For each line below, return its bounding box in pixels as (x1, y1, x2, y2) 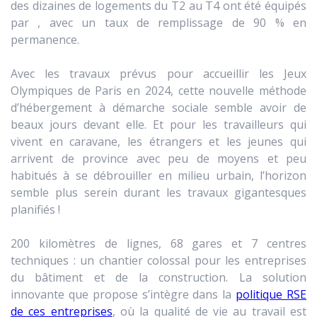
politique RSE (236, 286, 307, 302)
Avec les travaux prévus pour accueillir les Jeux (11, 65, 306, 81)
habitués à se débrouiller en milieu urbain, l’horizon (11, 167, 306, 183)
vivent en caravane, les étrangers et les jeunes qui (11, 133, 306, 149)
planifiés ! (11, 201, 60, 217)
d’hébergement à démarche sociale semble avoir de (11, 99, 306, 115)
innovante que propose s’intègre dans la (11, 286, 236, 302)
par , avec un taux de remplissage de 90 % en (11, 14, 306, 30)
